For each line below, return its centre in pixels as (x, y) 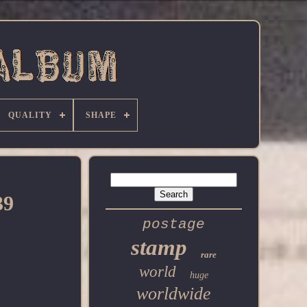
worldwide (174, 294)
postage (174, 224)
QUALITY (30, 115)
